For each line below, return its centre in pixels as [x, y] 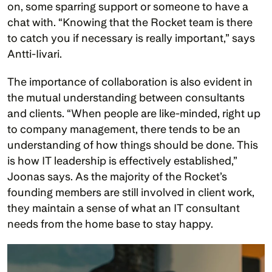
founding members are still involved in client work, [131, 192]
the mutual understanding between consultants [126, 98]
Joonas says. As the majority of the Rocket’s [117, 177]
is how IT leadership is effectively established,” [122, 161]
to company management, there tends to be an [124, 129]
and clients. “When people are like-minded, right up [134, 114]
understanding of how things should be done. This [133, 145]
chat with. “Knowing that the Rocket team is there [130, 22]
